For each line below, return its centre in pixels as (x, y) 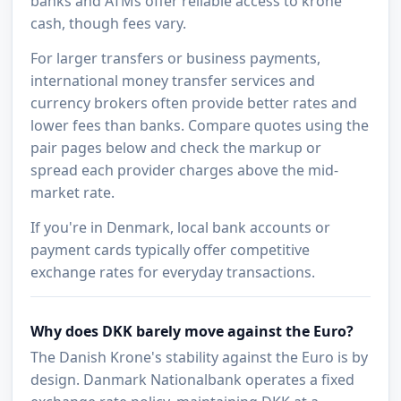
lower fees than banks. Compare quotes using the (200, 126)
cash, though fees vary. (109, 24)
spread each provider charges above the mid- (185, 171)
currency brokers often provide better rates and (194, 103)
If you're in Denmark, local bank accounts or (181, 228)
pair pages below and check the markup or (176, 148)
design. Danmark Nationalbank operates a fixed (193, 380)
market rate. (73, 193)
